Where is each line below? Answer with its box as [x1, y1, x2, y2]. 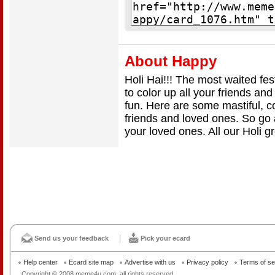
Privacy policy [187, 258, 228, 266]
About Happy [125, 53, 217, 69]
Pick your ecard [141, 234, 190, 242]
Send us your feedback [34, 234, 109, 242]
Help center [23, 258, 58, 266]
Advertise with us [125, 258, 176, 266]
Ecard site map [69, 258, 114, 266]
